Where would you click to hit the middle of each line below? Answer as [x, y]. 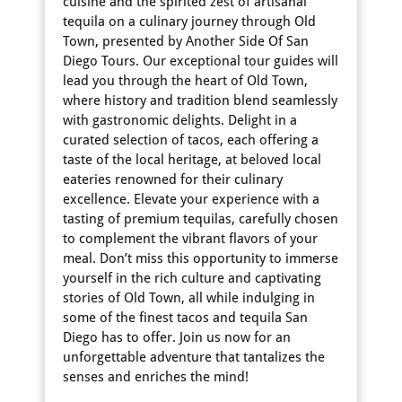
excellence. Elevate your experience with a [191, 199]
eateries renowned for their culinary [173, 179]
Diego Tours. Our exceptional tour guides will [201, 61]
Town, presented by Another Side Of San [186, 41]
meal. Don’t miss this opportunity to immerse [201, 258]
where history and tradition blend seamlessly [200, 100]
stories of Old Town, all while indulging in [189, 298]
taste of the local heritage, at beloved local [192, 160]
